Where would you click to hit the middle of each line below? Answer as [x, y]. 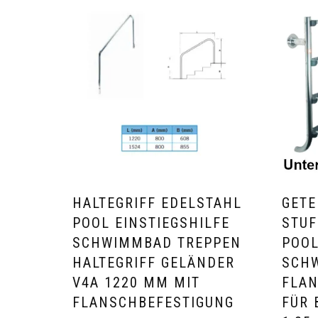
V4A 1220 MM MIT [136, 283]
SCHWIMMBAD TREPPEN [157, 243]
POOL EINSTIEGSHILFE [151, 223]
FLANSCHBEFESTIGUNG [156, 303]
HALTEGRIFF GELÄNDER [154, 263]
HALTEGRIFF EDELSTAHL [157, 203]
